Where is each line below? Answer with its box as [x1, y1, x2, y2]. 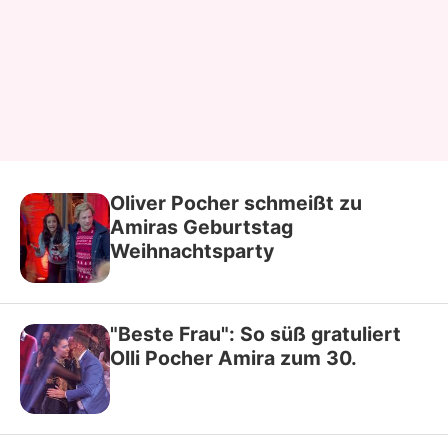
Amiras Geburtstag [110, 215, 293, 239]
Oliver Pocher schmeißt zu [110, 191, 362, 215]
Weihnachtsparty [110, 239, 274, 263]
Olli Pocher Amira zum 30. [110, 346, 357, 370]
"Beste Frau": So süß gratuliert [110, 322, 401, 346]
